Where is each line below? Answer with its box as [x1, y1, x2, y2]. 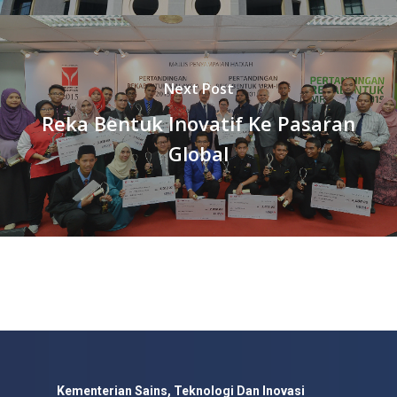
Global [168, 139, 229, 167]
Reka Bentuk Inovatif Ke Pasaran [42, 109, 355, 136]
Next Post [163, 78, 234, 98]
